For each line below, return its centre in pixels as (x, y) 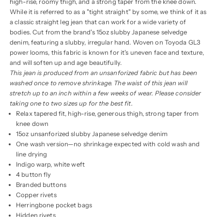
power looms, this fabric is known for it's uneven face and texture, (107, 52)
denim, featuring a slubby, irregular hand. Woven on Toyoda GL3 (105, 42)
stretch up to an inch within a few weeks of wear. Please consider (106, 93)
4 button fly (34, 174)
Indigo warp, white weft (50, 164)
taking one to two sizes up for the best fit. (71, 103)
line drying (32, 154)
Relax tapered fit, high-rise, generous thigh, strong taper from (108, 113)
